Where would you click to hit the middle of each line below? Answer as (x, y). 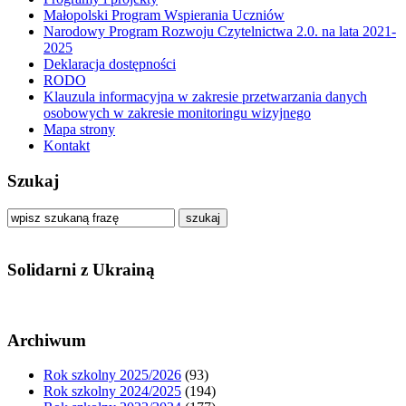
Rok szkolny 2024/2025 (112, 391)
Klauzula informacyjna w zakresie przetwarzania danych (205, 97)
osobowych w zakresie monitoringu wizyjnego (177, 113)
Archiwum (47, 340)
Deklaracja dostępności (110, 64)
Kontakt (67, 146)
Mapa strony (79, 130)
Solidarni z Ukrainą (81, 270)
